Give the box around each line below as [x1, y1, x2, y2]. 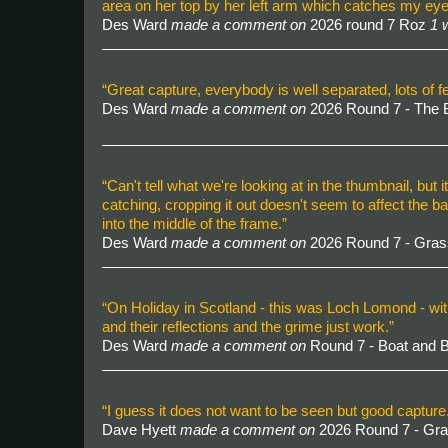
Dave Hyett [102, 421, 180, 438]
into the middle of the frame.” [102, 215, 287, 232]
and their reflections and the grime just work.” [102, 318, 394, 335]
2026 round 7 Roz [306, 16, 430, 33]
